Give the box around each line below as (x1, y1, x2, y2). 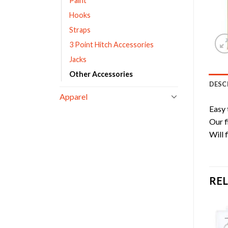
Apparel (60, 91, 88, 101)
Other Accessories (69, 69, 133, 78)
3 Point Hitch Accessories (69, 40, 154, 49)
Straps (69, 25, 91, 34)
